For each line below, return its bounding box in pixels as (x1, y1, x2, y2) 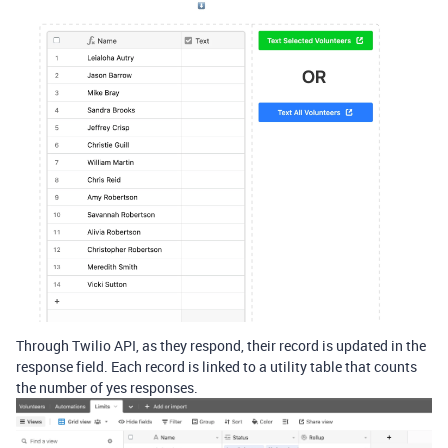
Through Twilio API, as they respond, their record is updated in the (16, 335, 426, 355)
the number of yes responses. (16, 377, 198, 397)
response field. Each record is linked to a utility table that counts (16, 356, 417, 376)
